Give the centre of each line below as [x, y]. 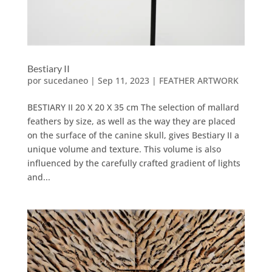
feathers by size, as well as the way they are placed [131, 121]
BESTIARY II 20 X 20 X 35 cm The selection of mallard [133, 107]
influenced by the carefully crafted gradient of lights [134, 163]
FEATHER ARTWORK [199, 81]
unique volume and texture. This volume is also [124, 149]
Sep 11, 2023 [123, 81]
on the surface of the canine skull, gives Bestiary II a [133, 135]
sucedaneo [66, 81]
